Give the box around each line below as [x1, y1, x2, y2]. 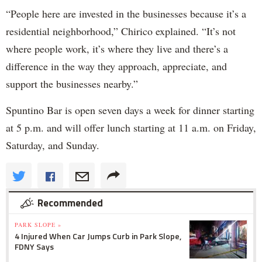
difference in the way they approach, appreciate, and [6, 58, 227, 73]
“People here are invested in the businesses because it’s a [6, 6, 246, 20]
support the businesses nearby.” [6, 76, 138, 91]
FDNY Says [15, 240, 54, 253]
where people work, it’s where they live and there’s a [6, 41, 228, 56]
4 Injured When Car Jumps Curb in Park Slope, [15, 229, 181, 242]
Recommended [37, 195, 103, 211]
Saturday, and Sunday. [6, 137, 99, 152]
